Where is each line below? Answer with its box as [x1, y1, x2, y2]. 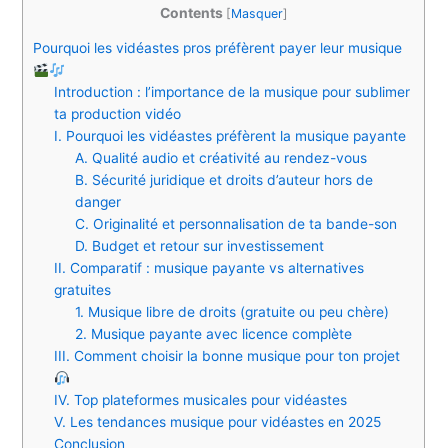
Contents [159, 4, 223, 21]
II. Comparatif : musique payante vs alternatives [54, 260, 365, 277]
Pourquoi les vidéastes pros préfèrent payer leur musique [33, 40, 403, 57]
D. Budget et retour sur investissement [75, 238, 325, 255]
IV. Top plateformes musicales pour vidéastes [54, 392, 348, 409]
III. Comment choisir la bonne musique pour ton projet [54, 348, 401, 365]
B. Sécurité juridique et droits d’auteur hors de [75, 172, 374, 189]
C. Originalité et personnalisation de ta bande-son [75, 216, 398, 233]
